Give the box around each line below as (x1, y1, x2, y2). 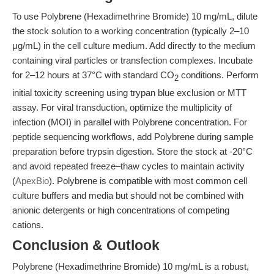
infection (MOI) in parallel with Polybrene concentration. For (12, 117, 247, 127)
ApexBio (15, 176, 49, 186)
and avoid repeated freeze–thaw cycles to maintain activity (12, 161, 245, 171)
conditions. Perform (179, 70, 259, 80)
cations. (12, 220, 43, 230)
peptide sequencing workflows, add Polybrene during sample (12, 131, 253, 142)
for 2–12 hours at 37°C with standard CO (12, 70, 174, 80)
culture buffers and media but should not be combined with (12, 190, 243, 201)
